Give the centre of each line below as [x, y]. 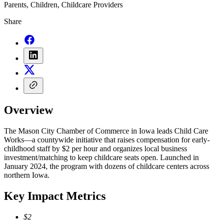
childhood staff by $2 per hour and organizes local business [96, 149]
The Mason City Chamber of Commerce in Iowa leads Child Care [106, 131]
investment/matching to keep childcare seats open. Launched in [101, 158]
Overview [28, 110]
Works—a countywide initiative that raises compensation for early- [107, 140]
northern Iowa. [27, 175]
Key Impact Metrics [55, 196]
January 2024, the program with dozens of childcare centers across [107, 166]
